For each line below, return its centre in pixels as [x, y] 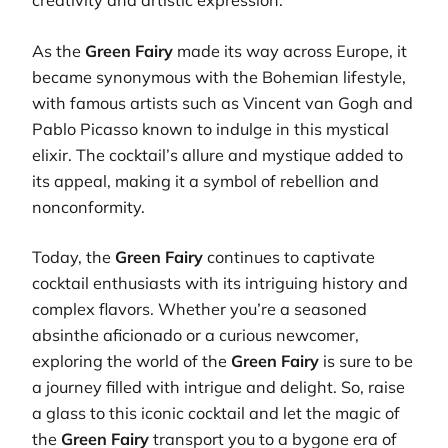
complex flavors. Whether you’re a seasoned [199, 309]
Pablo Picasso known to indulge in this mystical [210, 128]
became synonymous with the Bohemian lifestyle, [219, 76]
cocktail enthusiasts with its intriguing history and [220, 283]
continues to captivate [289, 257]
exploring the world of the [131, 361]
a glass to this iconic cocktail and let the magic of [216, 413]
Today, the [73, 257]
